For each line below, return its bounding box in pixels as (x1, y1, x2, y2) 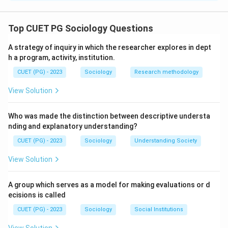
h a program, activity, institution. (8, 53, 115, 62)
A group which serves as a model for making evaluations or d (8, 181, 210, 189)
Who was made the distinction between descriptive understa (8, 112, 210, 120)
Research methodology (134, 69, 198, 75)
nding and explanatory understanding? (8, 122, 137, 130)
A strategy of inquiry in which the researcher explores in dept (8, 43, 211, 51)
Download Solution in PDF (73, 33, 155, 41)
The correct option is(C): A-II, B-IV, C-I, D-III (15, 7, 170, 17)
